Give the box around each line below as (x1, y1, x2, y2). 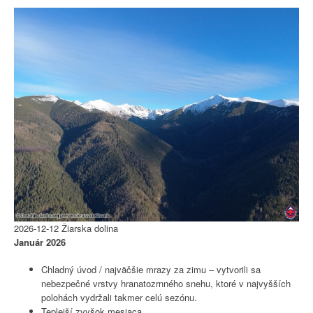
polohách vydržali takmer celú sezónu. (41, 291, 197, 305)
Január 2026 (14, 235, 66, 249)
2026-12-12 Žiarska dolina (14, 221, 118, 235)
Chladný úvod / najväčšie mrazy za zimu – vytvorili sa (41, 263, 261, 277)
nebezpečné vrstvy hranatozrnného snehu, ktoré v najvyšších (41, 277, 291, 291)
